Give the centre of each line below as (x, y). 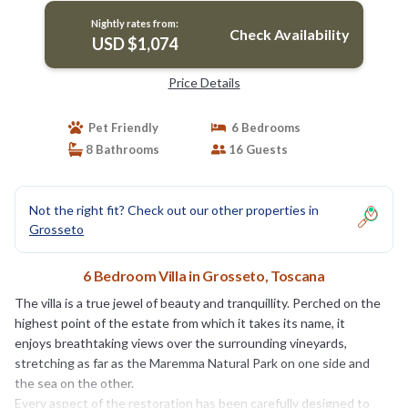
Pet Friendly (120, 127)
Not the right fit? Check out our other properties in (174, 209)
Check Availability (289, 34)
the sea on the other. (74, 382)
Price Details (204, 82)
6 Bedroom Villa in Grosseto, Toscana (204, 275)
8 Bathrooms (121, 149)
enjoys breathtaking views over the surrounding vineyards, (181, 342)
